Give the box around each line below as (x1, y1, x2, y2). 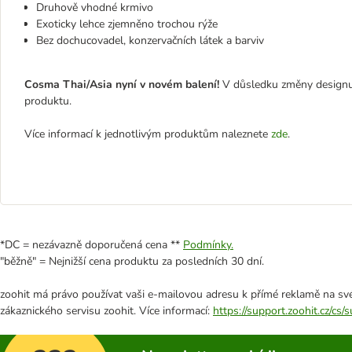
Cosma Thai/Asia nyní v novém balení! (24, 77, 219, 92)
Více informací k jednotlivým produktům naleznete (24, 126, 268, 141)
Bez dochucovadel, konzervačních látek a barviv (36, 33, 264, 48)
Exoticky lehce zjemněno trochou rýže (36, 16, 218, 31)
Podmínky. (183, 237, 233, 252)
